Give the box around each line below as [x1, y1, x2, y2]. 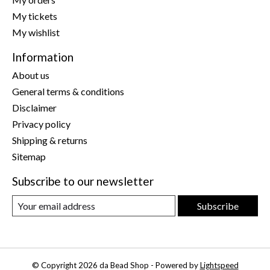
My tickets [12, 10, 57, 22]
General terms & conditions [12, 86, 124, 98]
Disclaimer [12, 102, 57, 114]
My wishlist [12, 26, 60, 38]
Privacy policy [12, 118, 71, 130]
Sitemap [12, 151, 46, 163]
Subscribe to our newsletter [12, 174, 154, 189]
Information [12, 49, 74, 64]
